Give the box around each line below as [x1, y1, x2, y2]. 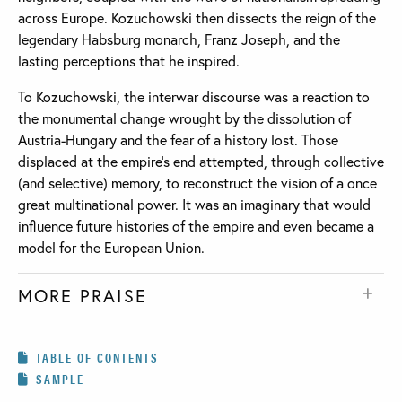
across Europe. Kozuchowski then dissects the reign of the [18, 7, 376, 27]
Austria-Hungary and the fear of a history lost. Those [18, 129, 338, 149]
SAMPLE [36, 369, 84, 388]
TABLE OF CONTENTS [36, 347, 159, 366]
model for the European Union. [18, 237, 205, 257]
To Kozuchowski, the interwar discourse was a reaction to [18, 86, 370, 106]
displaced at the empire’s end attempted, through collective [18, 151, 384, 170]
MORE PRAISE [18, 283, 147, 308]
